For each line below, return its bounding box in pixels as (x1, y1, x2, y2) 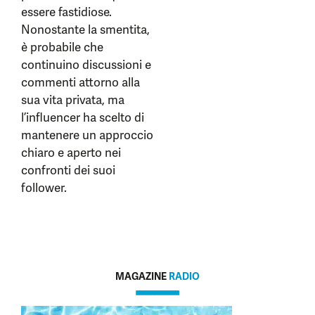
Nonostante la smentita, (21, 22, 150, 37)
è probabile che (21, 39, 103, 55)
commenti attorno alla (21, 75, 140, 90)
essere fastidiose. (21, 4, 112, 20)
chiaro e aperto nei (21, 145, 121, 160)
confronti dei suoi (21, 162, 115, 178)
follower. (21, 180, 67, 195)
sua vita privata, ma (21, 92, 124, 108)
